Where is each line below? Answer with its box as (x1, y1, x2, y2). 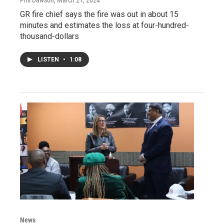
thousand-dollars (20, 31, 79, 41)
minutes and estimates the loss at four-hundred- (20, 20, 189, 30)
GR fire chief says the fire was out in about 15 (20, 9, 178, 19)
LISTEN (37, 55, 60, 63)
